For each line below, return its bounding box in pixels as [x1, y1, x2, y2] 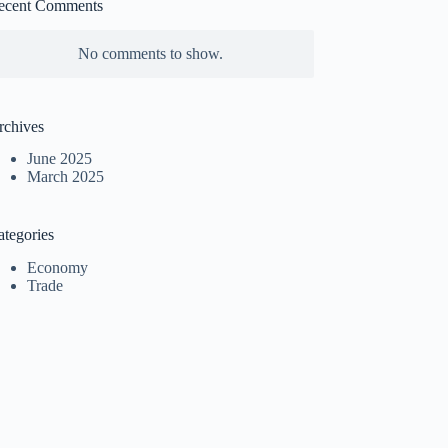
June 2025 [27, 150, 93, 168]
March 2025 [27, 168, 105, 186]
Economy [27, 259, 89, 277]
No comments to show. [77, 44, 223, 62]
